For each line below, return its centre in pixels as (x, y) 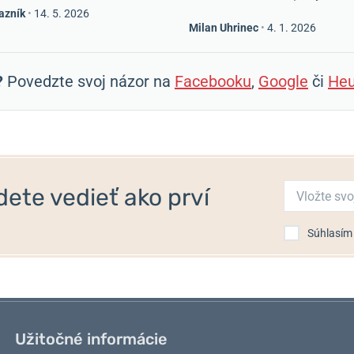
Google (283, 81)
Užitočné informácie (91, 339)
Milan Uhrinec (224, 28)
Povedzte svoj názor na (89, 81)
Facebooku (213, 81)
